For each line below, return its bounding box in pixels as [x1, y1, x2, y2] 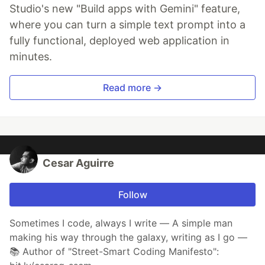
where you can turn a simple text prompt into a [9, 18, 245, 31]
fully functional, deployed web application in [9, 34, 230, 47]
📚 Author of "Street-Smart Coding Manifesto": [9, 245, 219, 258]
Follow [118, 189, 147, 201]
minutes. [9, 50, 52, 63]
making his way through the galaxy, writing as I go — [9, 231, 247, 244]
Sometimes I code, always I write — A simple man [9, 217, 232, 230]
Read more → [103, 82, 162, 94]
